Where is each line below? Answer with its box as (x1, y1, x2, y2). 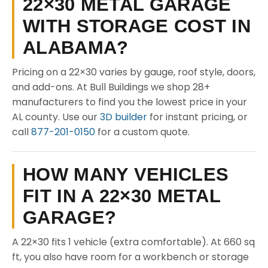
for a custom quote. (95, 125, 190, 139)
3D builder (100, 110, 147, 124)
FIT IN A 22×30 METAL (23, 185, 221, 206)
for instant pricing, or (147, 110, 248, 124)
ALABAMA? (23, 37, 129, 58)
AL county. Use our (12, 110, 100, 124)
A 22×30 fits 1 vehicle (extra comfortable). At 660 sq (12, 235, 255, 249)
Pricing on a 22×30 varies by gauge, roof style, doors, (12, 65, 255, 79)
